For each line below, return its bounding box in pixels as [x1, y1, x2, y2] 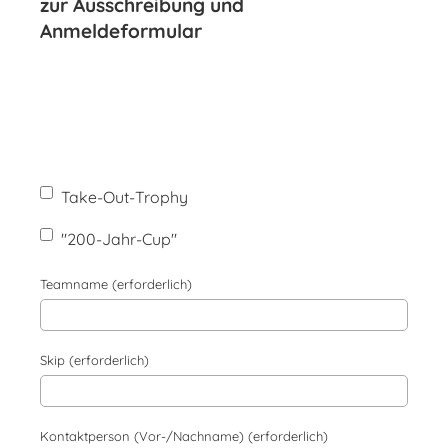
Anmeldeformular [40, 19, 202, 44]
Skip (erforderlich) [40, 352, 149, 369]
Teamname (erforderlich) [40, 276, 192, 293]
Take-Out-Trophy [61, 187, 188, 208]
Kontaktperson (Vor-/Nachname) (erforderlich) [40, 428, 328, 445]
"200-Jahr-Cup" [61, 229, 177, 250]
